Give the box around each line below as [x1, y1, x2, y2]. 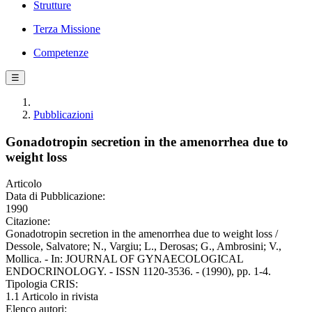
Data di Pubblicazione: [6, 190, 105, 203]
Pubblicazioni [33, 109, 93, 120]
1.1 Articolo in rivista [6, 290, 98, 303]
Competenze [33, 47, 88, 58]
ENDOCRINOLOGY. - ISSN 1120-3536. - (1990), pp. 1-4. [6, 265, 271, 278]
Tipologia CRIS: [6, 278, 78, 290]
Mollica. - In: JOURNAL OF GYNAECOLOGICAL [6, 253, 243, 265]
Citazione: [6, 215, 50, 228]
